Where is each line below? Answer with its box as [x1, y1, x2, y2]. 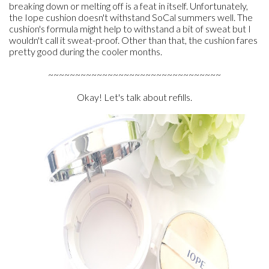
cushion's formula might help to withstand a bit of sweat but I [9, 23, 251, 34]
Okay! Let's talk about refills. [77, 91, 192, 103]
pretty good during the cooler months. [9, 46, 162, 57]
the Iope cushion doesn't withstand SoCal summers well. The [9, 11, 253, 23]
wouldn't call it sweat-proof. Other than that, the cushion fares [9, 34, 258, 46]
